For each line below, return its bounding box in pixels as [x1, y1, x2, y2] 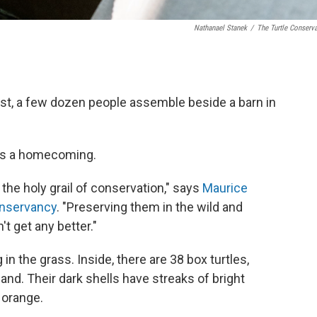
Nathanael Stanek [194, 23, 247, 33]
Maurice [202, 180, 248, 195]
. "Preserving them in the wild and [57, 200, 243, 214]
